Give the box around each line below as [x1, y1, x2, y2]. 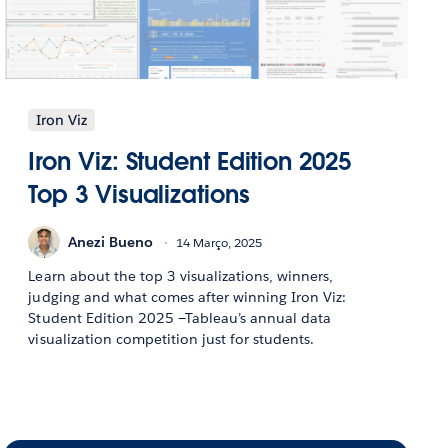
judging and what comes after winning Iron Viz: [28, 288, 347, 307]
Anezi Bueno [68, 232, 154, 251]
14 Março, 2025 [176, 233, 263, 251]
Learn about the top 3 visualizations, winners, [28, 267, 334, 286]
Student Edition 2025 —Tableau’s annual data [28, 309, 332, 328]
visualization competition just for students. [28, 330, 315, 349]
